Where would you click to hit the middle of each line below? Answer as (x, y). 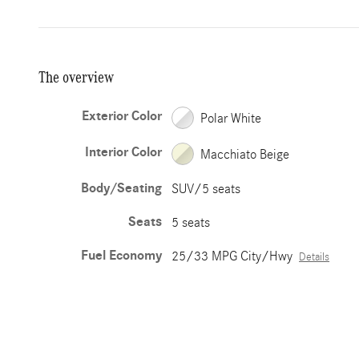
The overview (76, 77)
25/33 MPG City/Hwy (232, 256)
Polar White (231, 118)
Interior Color (124, 152)
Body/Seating (122, 188)
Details (315, 257)
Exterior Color (122, 116)
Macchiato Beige (245, 154)
